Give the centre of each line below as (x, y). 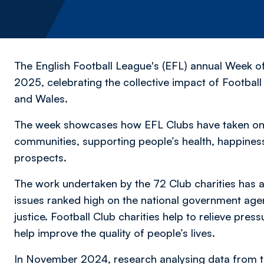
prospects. (40, 157)
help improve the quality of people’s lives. (115, 233)
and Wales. (41, 98)
